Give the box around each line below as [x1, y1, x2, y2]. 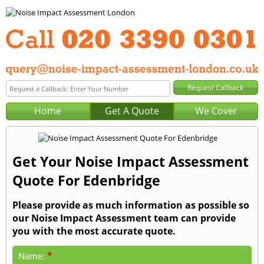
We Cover [194, 104, 237, 118]
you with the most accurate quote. [12, 225, 176, 238]
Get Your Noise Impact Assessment [12, 152, 249, 171]
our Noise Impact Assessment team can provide [12, 212, 236, 225]
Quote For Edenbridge [12, 171, 160, 190]
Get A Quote [104, 104, 159, 118]
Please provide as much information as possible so [12, 199, 249, 212]
